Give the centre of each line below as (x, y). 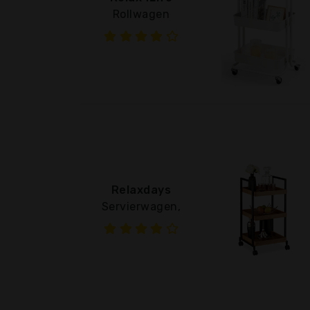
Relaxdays (141, 190)
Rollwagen (141, 14)
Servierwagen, (141, 206)
